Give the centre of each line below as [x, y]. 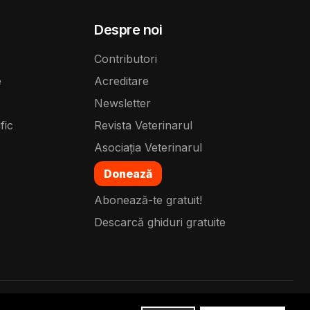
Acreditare [121, 81]
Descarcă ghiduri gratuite [160, 222]
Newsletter [122, 103]
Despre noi [128, 30]
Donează [128, 174]
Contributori [126, 59]
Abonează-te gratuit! [148, 200]
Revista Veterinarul [143, 126]
